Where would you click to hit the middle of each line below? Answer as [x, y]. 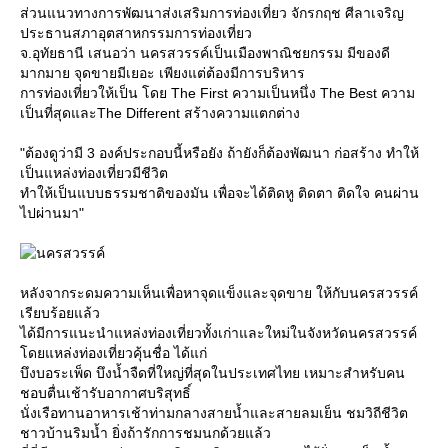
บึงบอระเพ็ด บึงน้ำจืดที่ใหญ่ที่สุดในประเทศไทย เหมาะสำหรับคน [212, 373]
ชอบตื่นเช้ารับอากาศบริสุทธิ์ [105, 393]
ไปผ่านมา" [52, 213]
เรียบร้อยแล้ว [60, 313]
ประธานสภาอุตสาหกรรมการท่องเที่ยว [136, 33]
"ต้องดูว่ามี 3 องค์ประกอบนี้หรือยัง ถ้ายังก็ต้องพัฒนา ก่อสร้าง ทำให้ [219, 153]
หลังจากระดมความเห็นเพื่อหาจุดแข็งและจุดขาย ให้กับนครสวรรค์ [219, 293]
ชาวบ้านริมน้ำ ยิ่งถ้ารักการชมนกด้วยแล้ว [145, 433]
